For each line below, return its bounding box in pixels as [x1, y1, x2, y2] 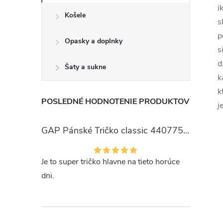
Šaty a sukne [65, 62, 106, 72]
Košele [65, 10, 86, 20]
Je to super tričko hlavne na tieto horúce [41, 156, 180, 167]
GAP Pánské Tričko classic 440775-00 [183, 124, 189, 136]
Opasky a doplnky [65, 36, 122, 46]
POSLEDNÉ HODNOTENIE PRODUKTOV [41, 96, 189, 107]
